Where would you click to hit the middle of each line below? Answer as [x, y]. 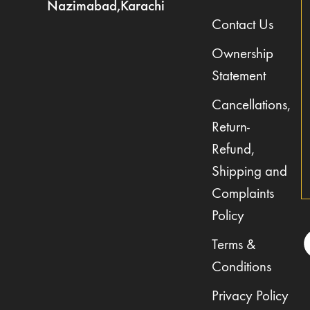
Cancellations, [251, 104]
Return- [231, 127]
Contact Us [243, 24]
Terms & [234, 244]
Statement [239, 75]
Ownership [243, 53]
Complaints [243, 193]
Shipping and [249, 171]
